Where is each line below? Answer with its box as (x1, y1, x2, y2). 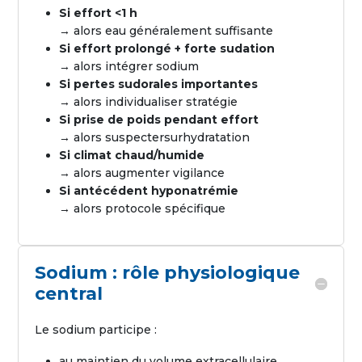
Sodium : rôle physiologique (35, 262, 301, 284)
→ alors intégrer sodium (59, 59, 200, 74)
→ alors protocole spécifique (59, 201, 226, 216)
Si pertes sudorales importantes (59, 77, 259, 91)
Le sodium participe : (35, 322, 158, 337)
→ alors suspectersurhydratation (59, 130, 250, 145)
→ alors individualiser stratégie (59, 95, 238, 109)
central (35, 283, 103, 305)
